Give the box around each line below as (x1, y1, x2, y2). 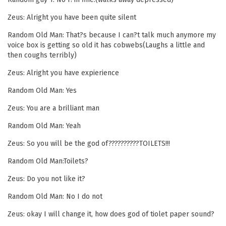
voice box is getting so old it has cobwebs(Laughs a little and (8, 41, 205, 49)
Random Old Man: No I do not (8, 192, 102, 201)
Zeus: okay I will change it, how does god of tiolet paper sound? (8, 210, 214, 218)
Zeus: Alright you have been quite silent (8, 13, 136, 22)
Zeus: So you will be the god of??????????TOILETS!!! (8, 139, 170, 148)
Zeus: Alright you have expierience (8, 69, 119, 77)
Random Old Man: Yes (8, 86, 77, 95)
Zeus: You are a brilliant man (8, 104, 99, 112)
